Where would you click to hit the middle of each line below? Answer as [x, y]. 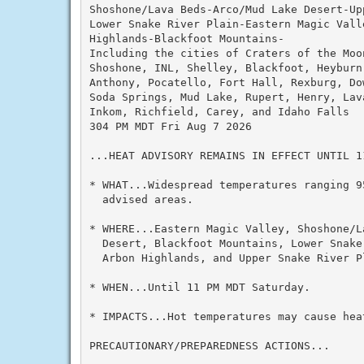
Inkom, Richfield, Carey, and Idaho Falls [219, 111]
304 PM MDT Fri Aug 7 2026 [170, 126]
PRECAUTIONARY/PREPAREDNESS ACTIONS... [209, 345]
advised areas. [141, 199]
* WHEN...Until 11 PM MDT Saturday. [199, 287]
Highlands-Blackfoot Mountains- [186, 38]
